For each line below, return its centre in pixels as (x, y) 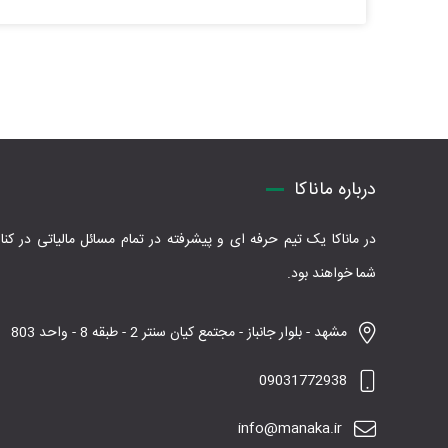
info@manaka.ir (290, 429)
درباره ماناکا (335, 189)
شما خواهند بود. (331, 274)
